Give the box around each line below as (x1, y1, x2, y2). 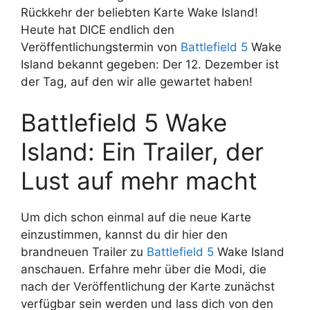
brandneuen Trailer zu (21, 245, 147, 259)
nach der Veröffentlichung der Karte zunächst (21, 280, 275, 294)
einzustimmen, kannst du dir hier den (21, 228, 228, 242)
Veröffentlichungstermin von (21, 39, 181, 54)
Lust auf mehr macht (21, 166, 257, 196)
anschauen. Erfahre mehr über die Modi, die (21, 262, 266, 277)
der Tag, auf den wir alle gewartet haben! (21, 74, 253, 89)
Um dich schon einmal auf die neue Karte (21, 210, 251, 225)
